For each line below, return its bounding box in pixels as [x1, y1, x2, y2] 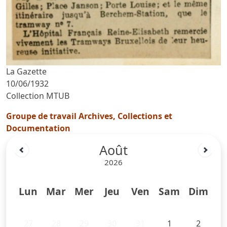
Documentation [6, 122, 70, 134]
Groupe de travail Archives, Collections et [6, 110, 172, 122]
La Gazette [6, 65, 47, 77]
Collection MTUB [6, 90, 69, 101]
